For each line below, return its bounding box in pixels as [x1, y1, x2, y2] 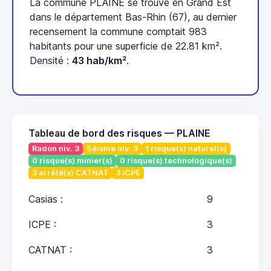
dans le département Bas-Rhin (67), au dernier [30, 11, 237, 24]
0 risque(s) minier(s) [32, 156, 113, 166]
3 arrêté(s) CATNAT [32, 168, 108, 177]
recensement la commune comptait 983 [30, 25, 207, 38]
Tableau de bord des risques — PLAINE [28, 128, 210, 140]
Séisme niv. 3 [87, 144, 138, 154]
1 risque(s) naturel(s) [145, 144, 227, 154]
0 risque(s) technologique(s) [120, 156, 232, 166]
